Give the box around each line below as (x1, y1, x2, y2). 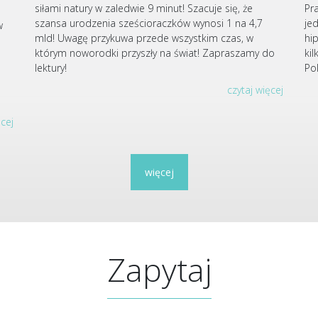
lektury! (35, 61, 67, 75)
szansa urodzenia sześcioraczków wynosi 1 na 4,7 (35, 16, 263, 31)
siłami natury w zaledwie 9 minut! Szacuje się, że (35, 1, 253, 16)
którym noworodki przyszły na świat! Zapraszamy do (35, 46, 275, 60)
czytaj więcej (227, 83, 283, 97)
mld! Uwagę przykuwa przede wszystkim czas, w (35, 31, 253, 45)
